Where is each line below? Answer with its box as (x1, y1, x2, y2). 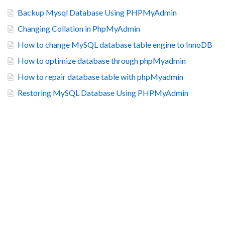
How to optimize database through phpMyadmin (18, 56, 186, 66)
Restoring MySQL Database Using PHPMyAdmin (18, 88, 188, 98)
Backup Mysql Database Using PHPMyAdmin (18, 8, 177, 18)
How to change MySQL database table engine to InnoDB (18, 40, 212, 50)
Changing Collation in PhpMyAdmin (18, 24, 140, 34)
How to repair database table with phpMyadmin (18, 72, 183, 82)
